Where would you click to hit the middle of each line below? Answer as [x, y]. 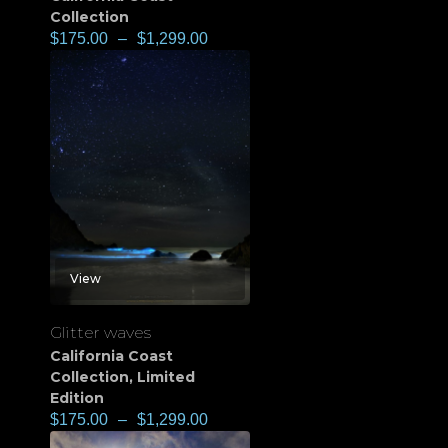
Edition [77, 397]
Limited [166, 376]
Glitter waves [100, 332]
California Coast [111, 355]
